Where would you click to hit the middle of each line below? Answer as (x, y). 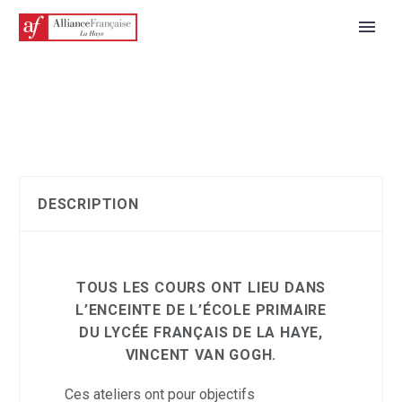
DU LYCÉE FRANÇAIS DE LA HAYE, (201, 333)
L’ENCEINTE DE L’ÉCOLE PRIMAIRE (201, 310)
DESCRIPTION (88, 205)
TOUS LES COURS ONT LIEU (180, 288)
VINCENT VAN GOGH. (201, 355)
